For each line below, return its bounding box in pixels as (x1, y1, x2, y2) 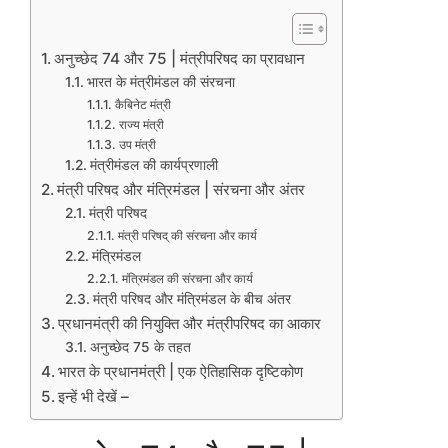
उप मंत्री (118, 136, 156, 152)
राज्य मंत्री (118, 116, 164, 132)
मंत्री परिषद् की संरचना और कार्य (117, 227, 257, 243)
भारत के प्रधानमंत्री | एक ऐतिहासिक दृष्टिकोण (58, 361, 304, 381)
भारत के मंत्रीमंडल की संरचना (86, 73, 235, 90)
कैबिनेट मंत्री (114, 96, 171, 112)
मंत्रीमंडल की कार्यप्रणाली (89, 156, 218, 173)
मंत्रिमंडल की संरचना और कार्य (121, 270, 253, 286)
